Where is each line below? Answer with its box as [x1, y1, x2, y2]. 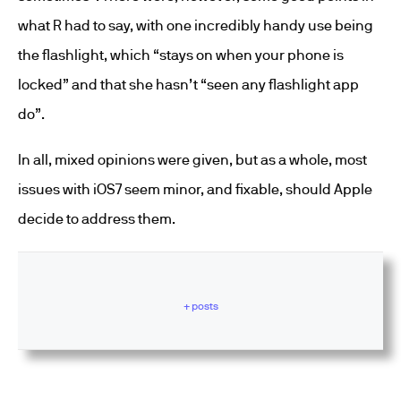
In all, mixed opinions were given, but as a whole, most [18, 151, 367, 167]
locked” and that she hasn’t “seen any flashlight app [18, 76, 359, 92]
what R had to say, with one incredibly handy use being [18, 17, 373, 33]
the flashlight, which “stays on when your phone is [18, 47, 344, 63]
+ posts [183, 299, 218, 311]
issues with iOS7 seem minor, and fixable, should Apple [18, 181, 372, 197]
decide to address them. [18, 210, 175, 226]
